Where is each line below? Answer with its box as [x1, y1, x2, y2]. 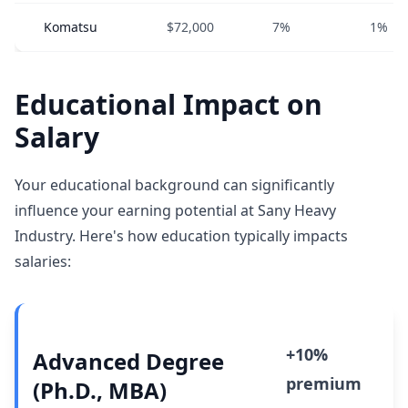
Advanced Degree [33, 346, 224, 376]
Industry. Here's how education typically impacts [15, 226, 348, 246]
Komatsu [44, 18, 97, 36]
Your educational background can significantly [15, 175, 334, 195]
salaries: [15, 251, 71, 271]
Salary [15, 118, 99, 156]
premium [285, 372, 362, 394]
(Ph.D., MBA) [33, 375, 167, 405]
